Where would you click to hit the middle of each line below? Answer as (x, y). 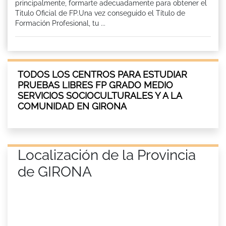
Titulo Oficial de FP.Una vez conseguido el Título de (100, 13)
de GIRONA (55, 172)
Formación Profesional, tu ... (60, 23)
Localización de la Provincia (107, 155)
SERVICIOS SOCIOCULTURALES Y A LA (100, 95)
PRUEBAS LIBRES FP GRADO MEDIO (95, 85)
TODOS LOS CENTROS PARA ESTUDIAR (102, 74)
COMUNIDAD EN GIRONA (72, 106)
